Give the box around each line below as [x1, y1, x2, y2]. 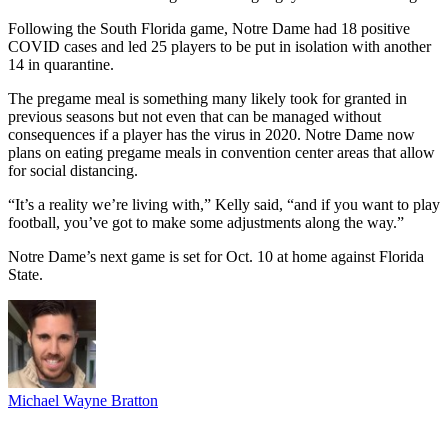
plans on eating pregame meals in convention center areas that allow [8, 143, 435, 161]
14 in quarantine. [8, 55, 114, 73]
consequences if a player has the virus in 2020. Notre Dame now [8, 125, 415, 143]
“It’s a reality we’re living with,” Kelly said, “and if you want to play [8, 195, 440, 213]
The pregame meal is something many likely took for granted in [8, 89, 407, 107]
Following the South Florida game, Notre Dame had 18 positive [8, 19, 410, 37]
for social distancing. [8, 161, 138, 179]
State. [8, 265, 43, 283]
